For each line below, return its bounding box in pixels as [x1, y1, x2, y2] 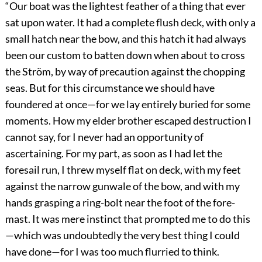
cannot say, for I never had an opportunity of [5, 130, 204, 144]
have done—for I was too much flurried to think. [5, 245, 219, 258]
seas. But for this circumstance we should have [5, 81, 215, 95]
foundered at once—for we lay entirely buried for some [5, 98, 250, 111]
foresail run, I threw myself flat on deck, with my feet [5, 163, 241, 177]
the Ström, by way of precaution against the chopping [5, 65, 245, 78]
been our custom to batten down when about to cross [5, 49, 245, 62]
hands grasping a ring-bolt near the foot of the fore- [5, 196, 235, 209]
